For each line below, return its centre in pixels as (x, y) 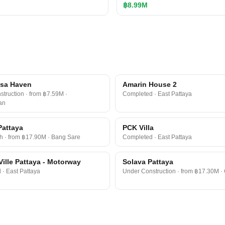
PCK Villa (138, 128)
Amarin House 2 (150, 84)
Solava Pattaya (148, 162)
